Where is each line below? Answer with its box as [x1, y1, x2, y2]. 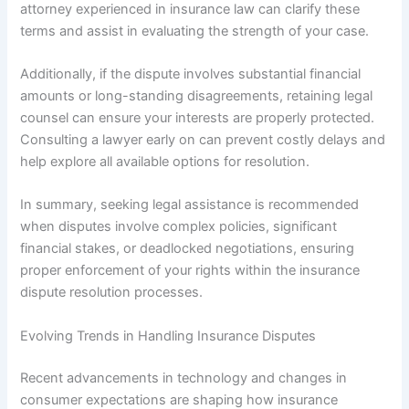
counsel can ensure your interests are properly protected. [20, 109, 375, 126]
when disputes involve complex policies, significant [20, 218, 338, 236]
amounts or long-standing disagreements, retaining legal [20, 87, 373, 104]
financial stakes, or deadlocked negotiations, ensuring [20, 240, 355, 257]
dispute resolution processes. [20, 284, 204, 301]
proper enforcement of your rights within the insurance [20, 262, 361, 279]
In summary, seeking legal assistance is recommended [20, 196, 360, 214]
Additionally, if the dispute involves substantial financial [20, 65, 362, 82]
